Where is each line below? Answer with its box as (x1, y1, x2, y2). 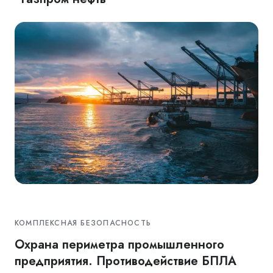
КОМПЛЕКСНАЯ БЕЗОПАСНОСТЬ (15, 217, 151, 229)
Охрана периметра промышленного (15, 235, 224, 253)
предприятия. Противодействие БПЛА (15, 252, 236, 269)
